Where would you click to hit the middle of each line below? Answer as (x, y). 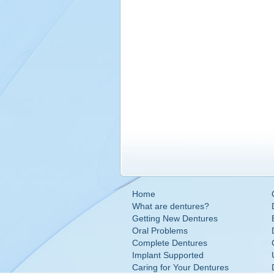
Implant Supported (168, 255)
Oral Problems (160, 231)
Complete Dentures (169, 243)
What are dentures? (170, 206)
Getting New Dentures (175, 219)
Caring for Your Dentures (180, 268)
